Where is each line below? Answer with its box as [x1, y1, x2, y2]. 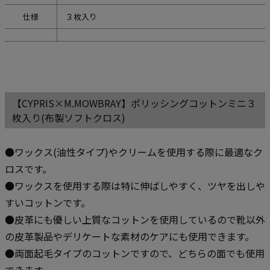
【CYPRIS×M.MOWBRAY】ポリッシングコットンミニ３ [12, 96, 256, 111]
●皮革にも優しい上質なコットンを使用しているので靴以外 [5, 212, 265, 227]
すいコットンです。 [5, 195, 90, 210]
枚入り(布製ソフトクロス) [12, 110, 125, 125]
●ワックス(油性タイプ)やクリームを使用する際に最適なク [5, 145, 263, 160]
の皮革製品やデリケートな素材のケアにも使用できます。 [5, 229, 254, 244]
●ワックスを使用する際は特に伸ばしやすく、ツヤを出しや [5, 178, 265, 193]
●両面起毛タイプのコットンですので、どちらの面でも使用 [5, 246, 265, 261]
